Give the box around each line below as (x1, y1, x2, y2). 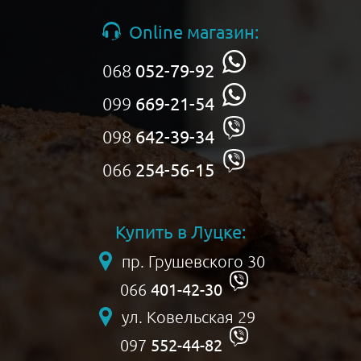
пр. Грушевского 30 (122, 251, 265, 272)
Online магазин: (129, 20, 259, 42)
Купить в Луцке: (115, 221, 246, 243)
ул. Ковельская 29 (122, 307, 255, 327)
